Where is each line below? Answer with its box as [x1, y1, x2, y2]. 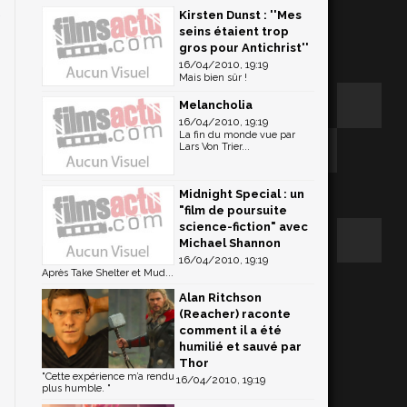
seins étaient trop [179, 25, 289, 38]
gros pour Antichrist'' [179, 41, 309, 55]
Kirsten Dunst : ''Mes [179, 8, 302, 22]
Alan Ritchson [179, 291, 262, 305]
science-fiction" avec [179, 220, 308, 234]
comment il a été [179, 323, 282, 338]
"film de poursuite [179, 203, 287, 218]
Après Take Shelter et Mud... [42, 267, 174, 280]
